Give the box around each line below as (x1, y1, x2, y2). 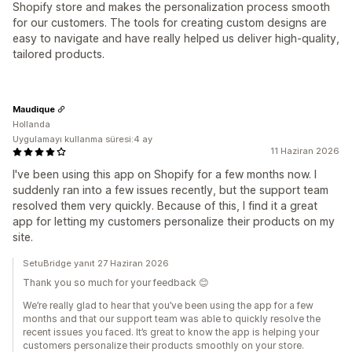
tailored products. (13, 47, 104, 61)
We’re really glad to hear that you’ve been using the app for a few (23, 299, 313, 312)
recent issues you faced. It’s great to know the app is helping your (23, 326, 319, 339)
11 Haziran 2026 (270, 145, 339, 157)
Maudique (13, 103, 55, 115)
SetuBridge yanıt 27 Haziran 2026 (23, 258, 169, 269)
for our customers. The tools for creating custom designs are (13, 16, 327, 30)
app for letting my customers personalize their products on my (13, 214, 335, 229)
